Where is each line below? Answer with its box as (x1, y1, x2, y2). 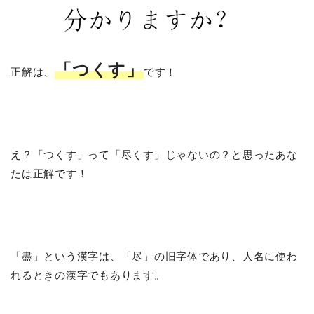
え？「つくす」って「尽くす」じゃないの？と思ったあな (11, 148, 298, 161)
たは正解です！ (11, 167, 88, 179)
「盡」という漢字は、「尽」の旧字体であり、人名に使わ (11, 250, 298, 262)
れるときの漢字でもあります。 (11, 268, 165, 281)
